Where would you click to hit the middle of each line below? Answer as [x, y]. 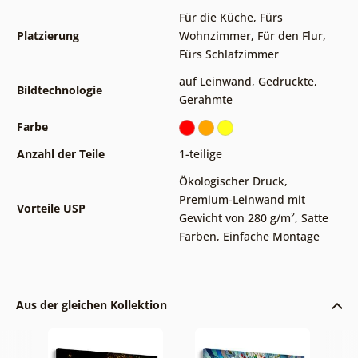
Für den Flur [290, 36]
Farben [197, 237]
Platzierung [48, 36]
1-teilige [200, 154]
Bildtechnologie [59, 90]
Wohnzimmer [215, 36]
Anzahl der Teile [60, 154]
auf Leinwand [215, 82]
